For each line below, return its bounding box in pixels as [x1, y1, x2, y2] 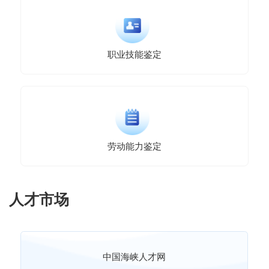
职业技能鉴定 [107, 49, 162, 59]
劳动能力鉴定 [107, 141, 162, 152]
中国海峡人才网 [103, 252, 166, 262]
